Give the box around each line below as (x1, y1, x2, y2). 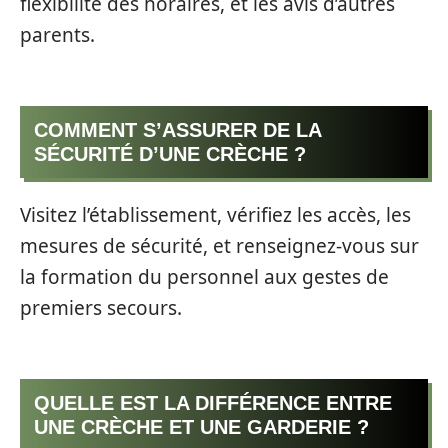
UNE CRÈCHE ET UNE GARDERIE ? (34, 415, 369, 438)
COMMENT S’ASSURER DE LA (34, 118, 322, 141)
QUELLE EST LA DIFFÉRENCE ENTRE (34, 391, 392, 414)
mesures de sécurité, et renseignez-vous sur (20, 233, 419, 260)
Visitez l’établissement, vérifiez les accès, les (20, 202, 411, 229)
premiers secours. (20, 295, 182, 322)
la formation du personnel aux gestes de (20, 264, 389, 291)
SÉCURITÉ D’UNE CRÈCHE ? (34, 142, 306, 165)
